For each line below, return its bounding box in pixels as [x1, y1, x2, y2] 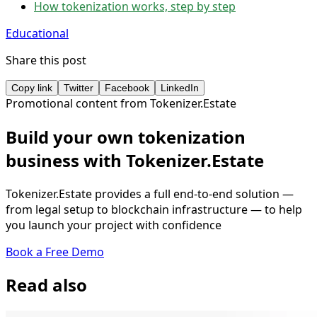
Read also [6, 273, 87, 297]
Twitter [64, 81, 93, 93]
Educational [6, 25, 69, 41]
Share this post [6, 52, 86, 68]
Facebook [105, 81, 149, 93]
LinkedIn [161, 81, 199, 93]
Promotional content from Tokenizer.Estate [6, 95, 236, 111]
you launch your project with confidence [6, 217, 221, 233]
